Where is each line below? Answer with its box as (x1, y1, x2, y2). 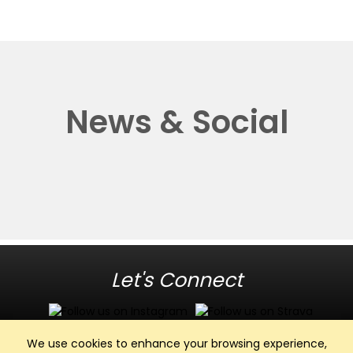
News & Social (65, 100, 288, 145)
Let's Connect (110, 266, 243, 295)
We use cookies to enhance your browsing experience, (26, 336, 327, 351)
